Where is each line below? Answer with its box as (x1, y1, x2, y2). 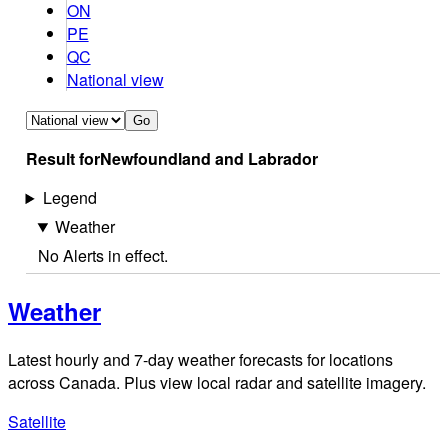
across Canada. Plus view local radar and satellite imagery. (8, 370, 426, 394)
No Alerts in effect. (37, 244, 168, 268)
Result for (25, 147, 100, 171)
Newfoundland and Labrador (99, 147, 318, 171)
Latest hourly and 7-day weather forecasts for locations (8, 347, 393, 371)
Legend (42, 186, 97, 210)
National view (66, 68, 164, 92)
